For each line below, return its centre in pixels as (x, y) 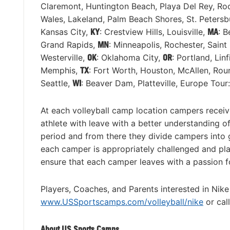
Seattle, (56, 83)
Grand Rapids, (69, 45)
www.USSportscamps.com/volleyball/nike (122, 202)
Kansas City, (65, 32)
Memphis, (60, 71)
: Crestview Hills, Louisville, (154, 32)
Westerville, (64, 58)
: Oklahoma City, (130, 58)
